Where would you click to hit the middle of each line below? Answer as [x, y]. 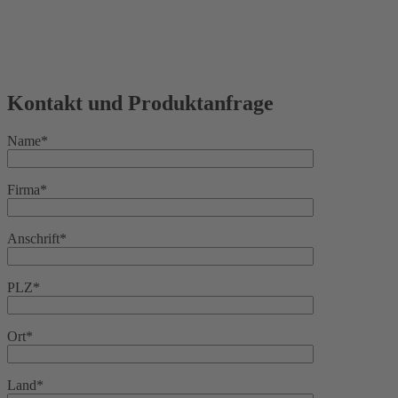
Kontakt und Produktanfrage [140, 103]
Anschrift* [37, 238]
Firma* [27, 189]
